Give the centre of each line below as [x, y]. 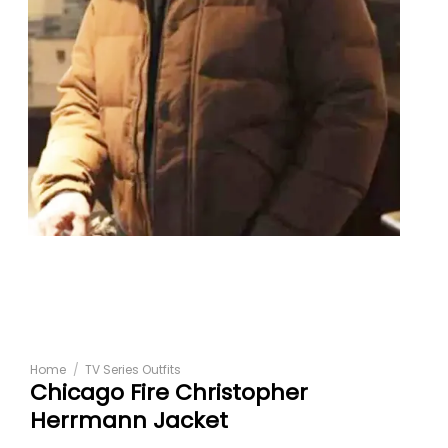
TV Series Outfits [133, 370]
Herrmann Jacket [129, 421]
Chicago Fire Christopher [169, 393]
